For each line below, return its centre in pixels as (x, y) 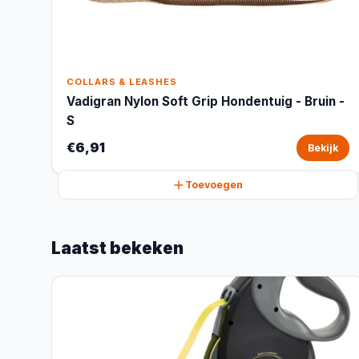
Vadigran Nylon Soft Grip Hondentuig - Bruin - (206, 101)
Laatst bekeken (117, 248)
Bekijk (323, 148)
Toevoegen (214, 185)
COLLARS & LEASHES (122, 82)
